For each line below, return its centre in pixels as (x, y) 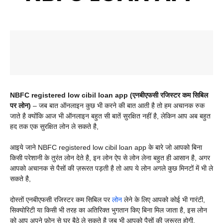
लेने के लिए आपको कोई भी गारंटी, (165, 200)
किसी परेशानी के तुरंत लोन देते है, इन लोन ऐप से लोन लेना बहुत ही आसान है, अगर (110, 158)
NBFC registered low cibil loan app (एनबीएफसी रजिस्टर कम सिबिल (109, 95)
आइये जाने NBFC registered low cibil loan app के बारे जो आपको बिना (106, 148)
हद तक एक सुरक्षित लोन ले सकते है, (54, 127)
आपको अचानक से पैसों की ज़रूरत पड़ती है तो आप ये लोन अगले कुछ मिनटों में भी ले (111, 168)
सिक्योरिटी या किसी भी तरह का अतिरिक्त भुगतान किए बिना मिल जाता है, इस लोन (109, 210)
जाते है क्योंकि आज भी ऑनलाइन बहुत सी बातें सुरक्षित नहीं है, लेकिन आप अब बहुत (110, 116)
